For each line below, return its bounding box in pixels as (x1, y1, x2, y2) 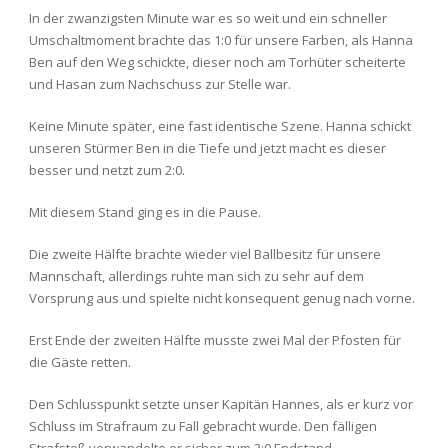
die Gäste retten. (29, 352, 131, 371)
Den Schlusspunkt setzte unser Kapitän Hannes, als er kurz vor (29, 394, 413, 413)
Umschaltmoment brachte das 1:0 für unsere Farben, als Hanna (29, 30, 413, 49)
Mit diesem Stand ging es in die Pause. (29, 202, 261, 221)
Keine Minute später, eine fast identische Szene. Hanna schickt (29, 116, 411, 135)
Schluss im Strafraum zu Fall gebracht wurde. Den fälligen (29, 416, 377, 435)
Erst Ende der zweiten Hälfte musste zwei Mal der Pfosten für (29, 330, 401, 349)
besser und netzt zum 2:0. (29, 160, 185, 179)
